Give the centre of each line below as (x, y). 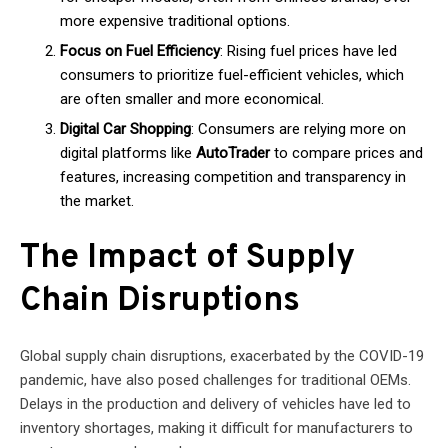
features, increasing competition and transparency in (233, 176)
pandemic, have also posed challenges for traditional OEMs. (215, 380)
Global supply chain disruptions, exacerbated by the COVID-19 (222, 356)
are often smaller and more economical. (192, 98)
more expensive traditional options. (175, 20)
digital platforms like (128, 152)
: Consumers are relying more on (298, 128)
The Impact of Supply (187, 258)
